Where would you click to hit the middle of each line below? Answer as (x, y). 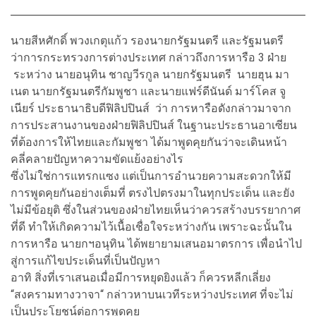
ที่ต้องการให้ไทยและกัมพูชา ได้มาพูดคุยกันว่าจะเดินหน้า (149, 142)
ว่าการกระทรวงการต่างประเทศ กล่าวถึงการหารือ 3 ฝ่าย (148, 57)
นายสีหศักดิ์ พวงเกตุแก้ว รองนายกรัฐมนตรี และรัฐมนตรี (147, 40)
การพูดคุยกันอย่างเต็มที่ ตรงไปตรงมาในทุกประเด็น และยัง (153, 193)
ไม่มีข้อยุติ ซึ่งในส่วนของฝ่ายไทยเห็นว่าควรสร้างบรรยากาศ (156, 209)
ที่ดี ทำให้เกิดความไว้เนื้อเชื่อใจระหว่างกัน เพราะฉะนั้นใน (151, 226)
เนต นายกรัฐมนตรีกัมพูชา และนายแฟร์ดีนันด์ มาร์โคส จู (148, 91)
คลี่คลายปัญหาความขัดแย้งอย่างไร (100, 159)
